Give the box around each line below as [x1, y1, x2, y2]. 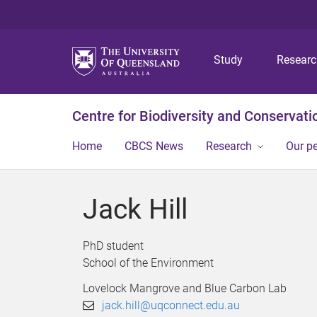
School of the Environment [83, 256, 214, 270]
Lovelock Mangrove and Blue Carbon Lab [83, 282, 287, 295]
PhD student [83, 239, 144, 253]
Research [206, 139, 252, 153]
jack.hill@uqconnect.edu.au [102, 299, 241, 312]
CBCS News [125, 139, 183, 153]
